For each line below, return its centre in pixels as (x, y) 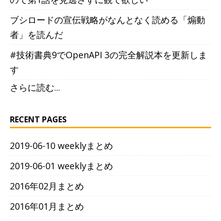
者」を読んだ (37, 35)
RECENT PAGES (38, 120)
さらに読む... (35, 88)
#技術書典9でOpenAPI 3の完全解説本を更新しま (109, 55)
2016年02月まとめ (47, 186)
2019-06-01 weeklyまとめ (61, 166)
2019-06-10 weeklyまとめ (61, 146)
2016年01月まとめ (47, 206)
